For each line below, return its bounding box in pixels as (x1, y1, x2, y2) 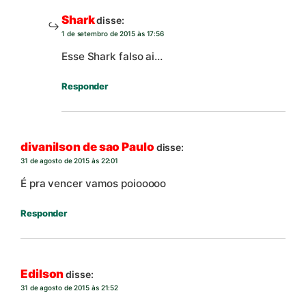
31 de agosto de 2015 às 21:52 (20, 283, 119, 292)
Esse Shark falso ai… (61, 50, 163, 64)
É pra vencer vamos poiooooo (20, 177, 167, 191)
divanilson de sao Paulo (20, 139, 154, 154)
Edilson (20, 266, 64, 281)
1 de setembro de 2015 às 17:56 (61, 29, 164, 38)
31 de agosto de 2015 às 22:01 (20, 156, 119, 165)
